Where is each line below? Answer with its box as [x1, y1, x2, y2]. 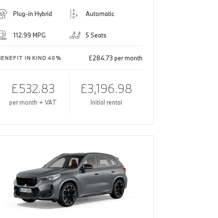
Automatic [86, 10, 115, 18]
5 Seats [86, 31, 107, 39]
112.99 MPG [13, 31, 46, 39]
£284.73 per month [89, 54, 143, 62]
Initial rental [90, 98, 122, 107]
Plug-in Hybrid [13, 10, 52, 18]
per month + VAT [9, 98, 57, 107]
